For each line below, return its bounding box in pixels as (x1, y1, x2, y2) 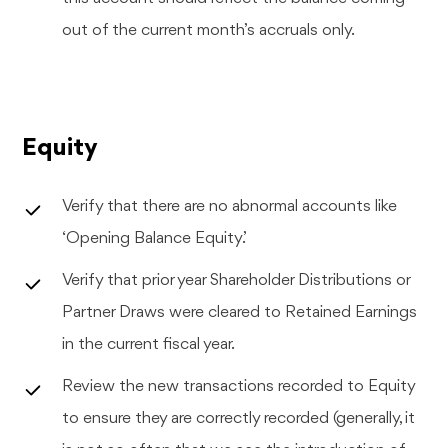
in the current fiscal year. (62, 335, 236, 353)
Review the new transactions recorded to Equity (62, 377, 417, 395)
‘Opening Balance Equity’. (62, 229, 247, 247)
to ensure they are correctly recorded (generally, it (62, 409, 416, 427)
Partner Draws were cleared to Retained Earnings (62, 303, 418, 321)
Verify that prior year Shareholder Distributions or (62, 271, 412, 289)
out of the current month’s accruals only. (62, 21, 356, 39)
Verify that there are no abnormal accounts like (62, 197, 398, 215)
